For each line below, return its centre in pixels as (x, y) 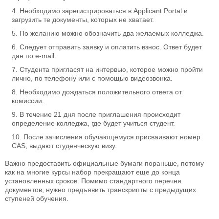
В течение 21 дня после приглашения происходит (100, 115)
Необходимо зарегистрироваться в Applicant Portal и (104, 11)
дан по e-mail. (34, 56)
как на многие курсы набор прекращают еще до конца (92, 172)
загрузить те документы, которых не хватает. (83, 20)
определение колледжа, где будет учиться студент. (93, 123)
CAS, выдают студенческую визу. (64, 146)
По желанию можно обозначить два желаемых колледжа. (112, 33)
